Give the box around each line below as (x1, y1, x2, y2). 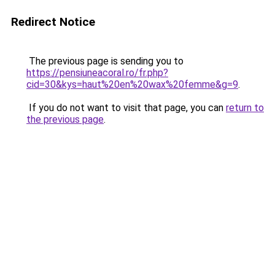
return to (226, 102, 264, 114)
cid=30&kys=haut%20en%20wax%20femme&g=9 (26, 79, 238, 90)
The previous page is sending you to (26, 55, 184, 67)
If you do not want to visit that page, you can (26, 102, 226, 114)
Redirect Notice (11, 15, 95, 29)
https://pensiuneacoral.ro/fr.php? (26, 67, 168, 79)
